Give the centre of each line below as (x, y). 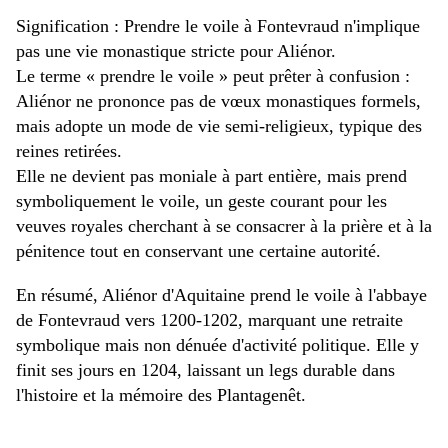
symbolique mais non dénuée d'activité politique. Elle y (217, 345)
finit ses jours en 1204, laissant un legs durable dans (205, 370)
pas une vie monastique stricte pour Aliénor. (176, 51)
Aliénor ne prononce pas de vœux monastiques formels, (218, 101)
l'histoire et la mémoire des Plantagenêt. (163, 395)
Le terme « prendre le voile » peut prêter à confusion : (213, 76)
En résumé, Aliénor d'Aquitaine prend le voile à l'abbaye (221, 295)
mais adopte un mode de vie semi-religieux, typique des (219, 126)
